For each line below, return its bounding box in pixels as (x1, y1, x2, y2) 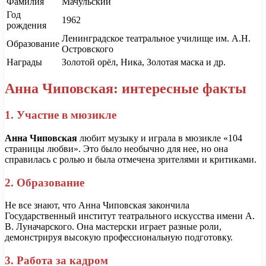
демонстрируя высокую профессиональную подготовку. (5, 232, 233, 243)
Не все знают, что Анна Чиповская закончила (5, 200, 189, 211)
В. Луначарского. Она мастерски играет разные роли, (5, 221, 221, 232)
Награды (7, 56, 42, 67)
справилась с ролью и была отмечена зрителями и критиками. (5, 154, 256, 165)
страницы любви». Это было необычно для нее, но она (5, 144, 228, 154)
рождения (7, 20, 46, 30)
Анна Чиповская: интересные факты (5, 81, 246, 97)
